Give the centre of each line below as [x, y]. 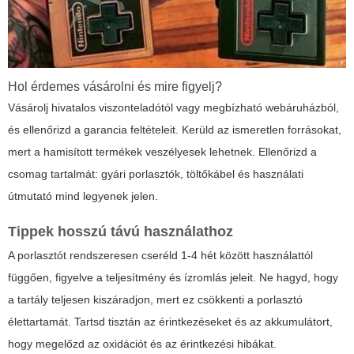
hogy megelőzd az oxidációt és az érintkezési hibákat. [142, 344]
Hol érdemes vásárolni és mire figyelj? [115, 87]
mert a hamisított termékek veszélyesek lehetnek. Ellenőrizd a [162, 152]
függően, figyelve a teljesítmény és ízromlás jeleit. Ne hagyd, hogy [173, 278]
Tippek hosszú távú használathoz [121, 232]
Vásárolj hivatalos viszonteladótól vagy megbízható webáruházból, [173, 108]
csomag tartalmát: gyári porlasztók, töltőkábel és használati [156, 174]
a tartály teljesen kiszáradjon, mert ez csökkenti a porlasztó [155, 300]
